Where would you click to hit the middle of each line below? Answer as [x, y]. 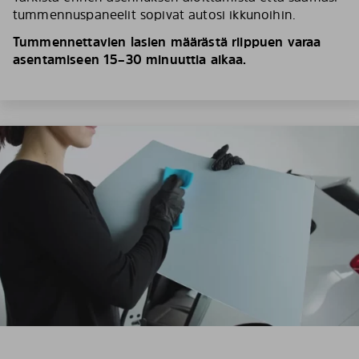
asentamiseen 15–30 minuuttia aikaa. [130, 59]
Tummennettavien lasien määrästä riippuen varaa [167, 42]
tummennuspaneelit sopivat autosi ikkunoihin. [155, 14]
